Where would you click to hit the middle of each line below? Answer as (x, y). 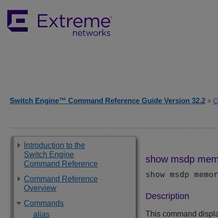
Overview (40, 188)
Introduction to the (54, 145)
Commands (44, 203)
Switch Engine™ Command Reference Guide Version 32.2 (108, 100)
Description (167, 196)
